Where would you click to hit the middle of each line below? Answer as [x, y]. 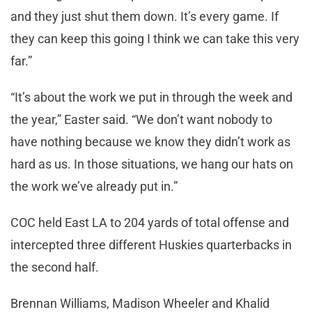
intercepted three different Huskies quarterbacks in [151, 244]
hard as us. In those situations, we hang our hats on [152, 164]
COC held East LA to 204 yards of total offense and [150, 222]
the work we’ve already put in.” [94, 186]
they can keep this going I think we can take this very [155, 38]
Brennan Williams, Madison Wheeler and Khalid [140, 303]
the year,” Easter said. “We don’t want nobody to [141, 119]
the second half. [55, 267]
